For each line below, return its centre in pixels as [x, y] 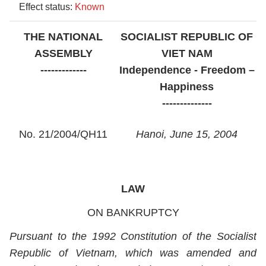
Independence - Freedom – [187, 70]
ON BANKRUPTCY [133, 213]
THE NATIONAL [63, 37]
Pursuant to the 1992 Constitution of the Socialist [133, 236]
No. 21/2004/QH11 [63, 134]
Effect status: [47, 7]
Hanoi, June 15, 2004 [187, 134]
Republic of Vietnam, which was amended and [133, 253]
